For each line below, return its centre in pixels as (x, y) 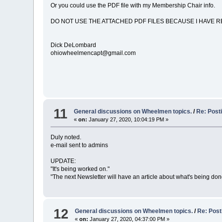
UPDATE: (63, 161)
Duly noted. (66, 137)
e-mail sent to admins (80, 145)
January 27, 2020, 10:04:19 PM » (128, 119)
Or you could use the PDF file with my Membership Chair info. (133, 6)
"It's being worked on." (80, 169)
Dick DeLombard (74, 45)
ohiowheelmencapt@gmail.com (93, 53)
